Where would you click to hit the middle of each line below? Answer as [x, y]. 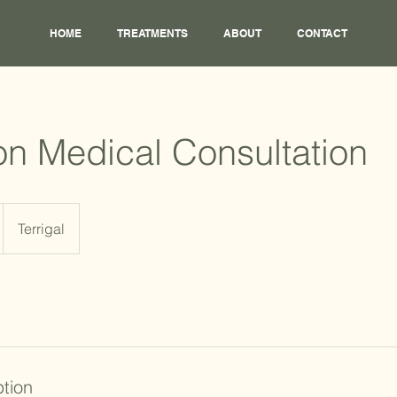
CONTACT [322, 34]
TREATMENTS [152, 34]
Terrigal [41, 229]
